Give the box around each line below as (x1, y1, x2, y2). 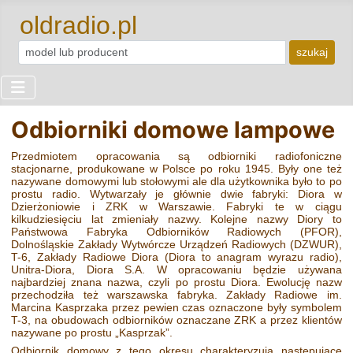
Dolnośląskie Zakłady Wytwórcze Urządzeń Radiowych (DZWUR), (11, 238, 342, 251)
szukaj (295, 46, 328, 59)
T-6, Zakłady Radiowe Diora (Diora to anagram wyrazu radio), (11, 251, 342, 264)
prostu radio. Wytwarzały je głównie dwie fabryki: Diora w (11, 188, 342, 201)
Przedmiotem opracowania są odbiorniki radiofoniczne (11, 150, 342, 163)
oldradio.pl (20, 11, 138, 40)
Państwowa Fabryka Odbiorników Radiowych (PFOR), (11, 225, 342, 239)
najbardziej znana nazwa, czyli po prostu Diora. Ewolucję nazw (11, 276, 342, 289)
